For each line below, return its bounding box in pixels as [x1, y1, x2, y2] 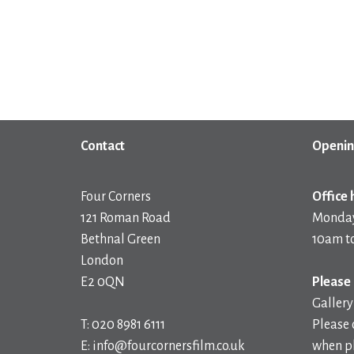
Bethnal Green [81, 232, 160, 247]
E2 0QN [81, 274, 125, 289]
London [81, 253, 123, 268]
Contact [81, 138, 125, 153]
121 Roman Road [81, 210, 171, 225]
